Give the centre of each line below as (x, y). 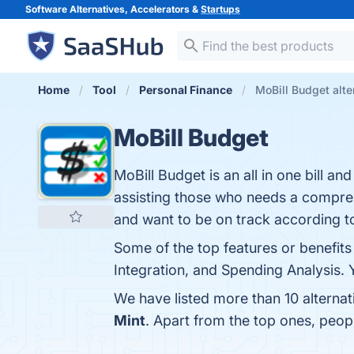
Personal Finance (186, 90)
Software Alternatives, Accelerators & (113, 9)
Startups (220, 9)
